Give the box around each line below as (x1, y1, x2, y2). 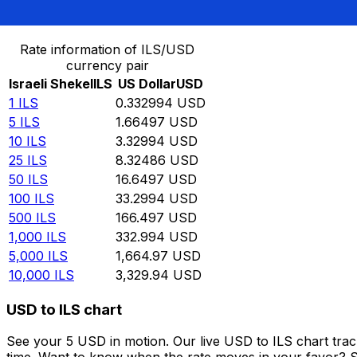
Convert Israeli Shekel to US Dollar (6, 8, 225, 25)
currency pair (65, 57, 149, 74)
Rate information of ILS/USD (20, 41, 194, 58)
